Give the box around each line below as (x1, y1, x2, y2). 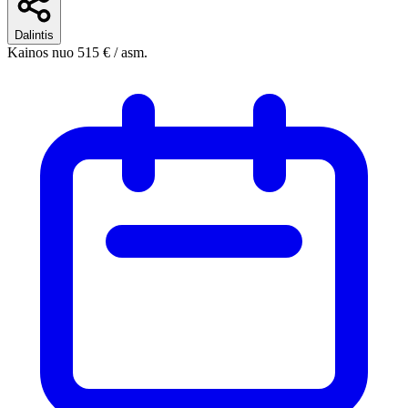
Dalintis (15, 27, 54, 42)
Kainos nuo (7, 44, 74, 60)
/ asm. (114, 44, 148, 60)
